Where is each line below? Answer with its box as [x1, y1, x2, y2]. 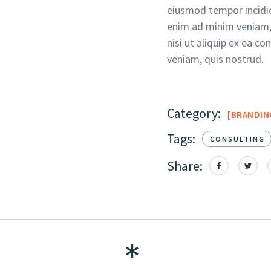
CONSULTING [210, 134, 265, 143]
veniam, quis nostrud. [167, 52, 264, 66]
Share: [167, 157, 203, 174]
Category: [167, 105, 221, 122]
